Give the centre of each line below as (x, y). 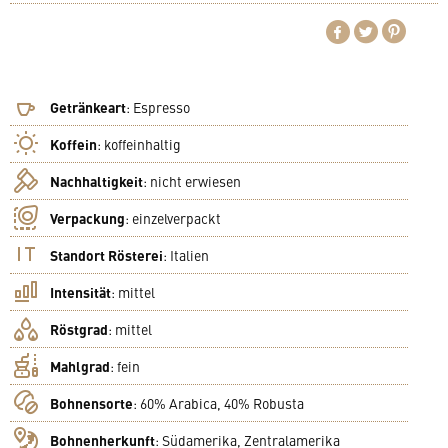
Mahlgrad (80, 365)
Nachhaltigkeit (96, 180)
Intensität (80, 291)
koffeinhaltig (142, 143)
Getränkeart (88, 106)
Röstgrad (79, 328)
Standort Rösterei (106, 254)
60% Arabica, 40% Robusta (222, 402)
